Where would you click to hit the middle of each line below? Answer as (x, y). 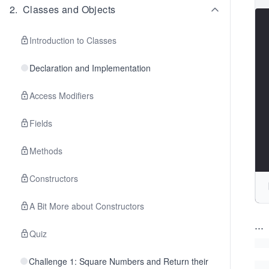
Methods (46, 151)
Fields (41, 123)
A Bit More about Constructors (87, 206)
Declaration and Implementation (90, 68)
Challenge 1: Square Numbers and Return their (118, 261)
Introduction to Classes (73, 40)
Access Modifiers (62, 95)
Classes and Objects (69, 9)
